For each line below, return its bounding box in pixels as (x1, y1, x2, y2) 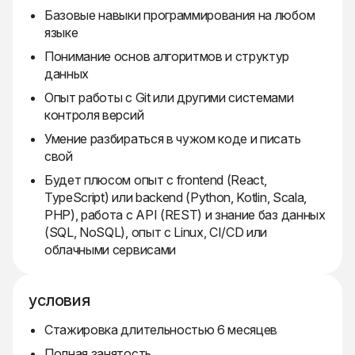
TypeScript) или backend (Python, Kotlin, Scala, (44, 189, 307, 206)
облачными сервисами (44, 242, 176, 258)
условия (29, 291, 90, 311)
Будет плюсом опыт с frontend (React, (44, 172, 267, 189)
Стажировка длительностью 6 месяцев (44, 322, 278, 338)
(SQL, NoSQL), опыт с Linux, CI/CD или (44, 224, 268, 241)
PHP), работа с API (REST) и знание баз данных (44, 207, 326, 223)
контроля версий (44, 107, 144, 124)
